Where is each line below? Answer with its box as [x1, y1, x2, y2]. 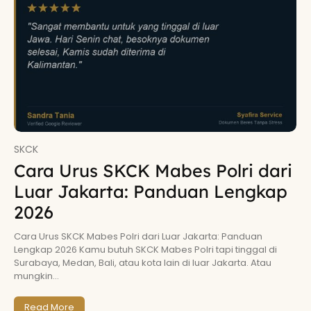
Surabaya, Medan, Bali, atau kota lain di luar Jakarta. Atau [14, 256, 271, 270]
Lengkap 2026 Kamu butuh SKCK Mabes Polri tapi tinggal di [14, 243, 277, 257]
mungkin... [14, 269, 59, 283]
